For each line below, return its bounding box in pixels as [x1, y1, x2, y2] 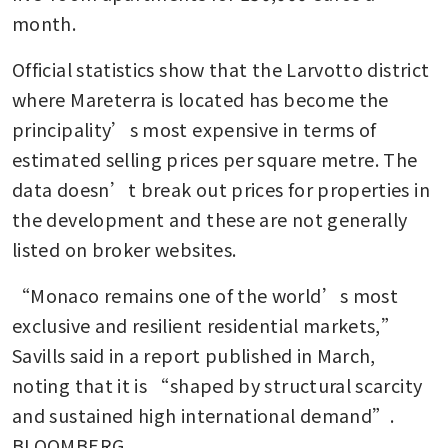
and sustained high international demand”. [12, 402, 395, 429]
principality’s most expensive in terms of [12, 116, 377, 143]
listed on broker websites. [12, 236, 241, 263]
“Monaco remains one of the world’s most [12, 282, 399, 309]
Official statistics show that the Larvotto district [12, 56, 430, 83]
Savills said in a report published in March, [12, 342, 376, 369]
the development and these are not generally [12, 206, 408, 233]
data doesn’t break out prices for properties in [12, 176, 430, 203]
